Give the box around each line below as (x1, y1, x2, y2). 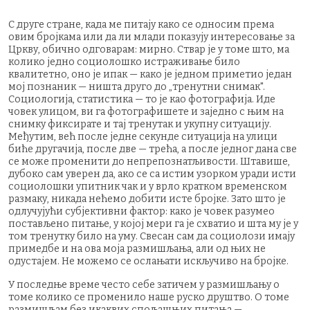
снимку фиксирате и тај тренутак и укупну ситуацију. (8, 118, 271, 130)
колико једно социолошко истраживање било (8, 55, 240, 68)
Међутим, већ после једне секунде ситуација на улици (8, 130, 277, 143)
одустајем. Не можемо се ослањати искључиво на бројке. (8, 255, 289, 267)
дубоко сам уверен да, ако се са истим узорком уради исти (8, 167, 296, 180)
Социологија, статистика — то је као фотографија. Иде (8, 93, 275, 105)
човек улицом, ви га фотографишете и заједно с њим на (8, 105, 284, 118)
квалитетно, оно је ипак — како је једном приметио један (8, 68, 292, 80)
